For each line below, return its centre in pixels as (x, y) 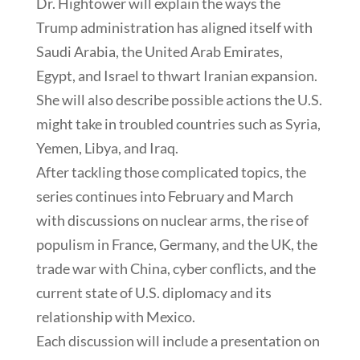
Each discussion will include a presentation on (178, 340)
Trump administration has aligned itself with (174, 27)
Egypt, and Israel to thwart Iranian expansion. (176, 75)
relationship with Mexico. (115, 316)
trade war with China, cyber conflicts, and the (176, 268)
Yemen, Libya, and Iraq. (107, 147)
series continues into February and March (164, 196)
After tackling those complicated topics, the (171, 172)
